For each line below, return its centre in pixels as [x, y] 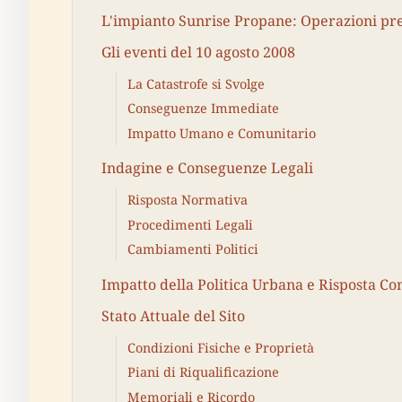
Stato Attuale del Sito [173, 315]
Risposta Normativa [188, 200]
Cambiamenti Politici [193, 249]
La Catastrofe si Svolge [196, 83]
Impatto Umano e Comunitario [222, 133]
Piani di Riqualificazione [203, 372]
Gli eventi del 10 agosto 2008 [198, 52]
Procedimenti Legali [190, 224]
